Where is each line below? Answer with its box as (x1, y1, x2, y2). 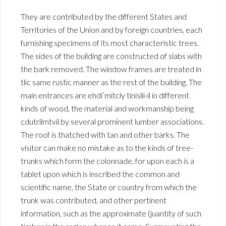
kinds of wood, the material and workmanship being (21, 103, 194, 114)
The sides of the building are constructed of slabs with (21, 51, 202, 61)
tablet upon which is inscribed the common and (21, 169, 180, 179)
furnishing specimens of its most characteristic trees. (21, 38, 199, 48)
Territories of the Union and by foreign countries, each (21, 25, 202, 35)
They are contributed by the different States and (21, 12, 187, 22)
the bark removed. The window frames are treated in (21, 64, 201, 74)
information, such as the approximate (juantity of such (21, 208, 201, 218)
